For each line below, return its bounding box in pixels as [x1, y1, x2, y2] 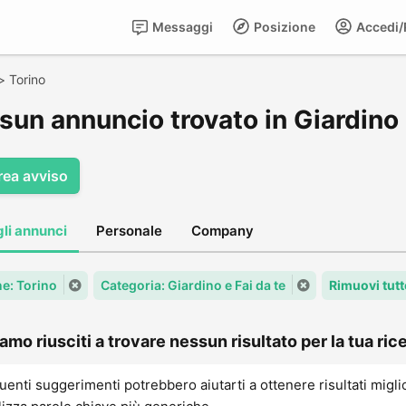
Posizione [251, 19, 315, 34]
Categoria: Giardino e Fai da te [101, 277, 285, 293]
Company [191, 222, 254, 239]
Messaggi [150, 19, 213, 34]
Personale [96, 222, 162, 239]
